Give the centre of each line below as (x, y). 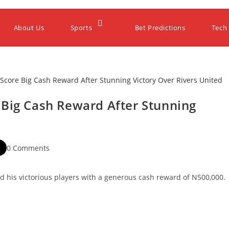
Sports (81, 28)
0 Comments (28, 148)
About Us (29, 28)
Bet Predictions (160, 28)
